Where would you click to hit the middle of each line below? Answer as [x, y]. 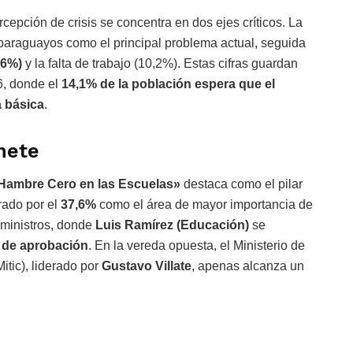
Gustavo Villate [147, 266]
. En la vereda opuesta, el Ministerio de [197, 246]
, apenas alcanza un [248, 266]
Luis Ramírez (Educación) [172, 225]
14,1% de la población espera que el [168, 84]
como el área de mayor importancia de [204, 205]
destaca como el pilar [242, 184]
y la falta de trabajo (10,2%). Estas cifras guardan [160, 63]
